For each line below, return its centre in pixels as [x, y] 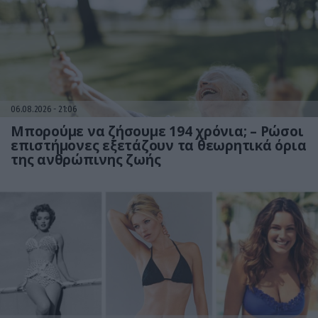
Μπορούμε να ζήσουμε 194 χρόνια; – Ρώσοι [157, 132]
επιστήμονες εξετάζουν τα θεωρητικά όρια [159, 146]
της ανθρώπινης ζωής [86, 160]
